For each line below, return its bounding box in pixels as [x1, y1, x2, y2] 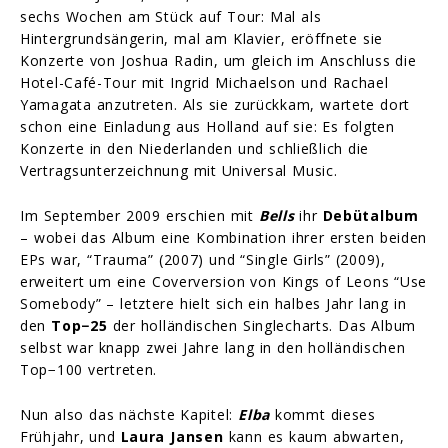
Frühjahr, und [20, 426, 121, 446]
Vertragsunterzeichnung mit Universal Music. [20, 161, 338, 180]
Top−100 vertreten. [20, 359, 158, 379]
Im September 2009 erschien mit [20, 205, 259, 225]
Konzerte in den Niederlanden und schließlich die [20, 139, 370, 158]
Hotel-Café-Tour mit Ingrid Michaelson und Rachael [20, 73, 389, 92]
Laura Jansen [120, 426, 224, 446]
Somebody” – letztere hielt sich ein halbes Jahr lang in [20, 293, 407, 313]
